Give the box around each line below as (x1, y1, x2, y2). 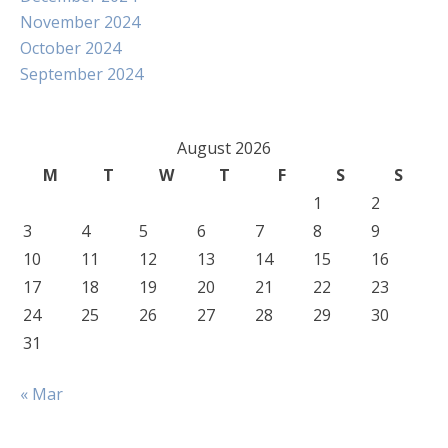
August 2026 (177, 137, 271, 159)
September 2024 (20, 63, 143, 85)
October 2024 (20, 37, 121, 59)
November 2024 (20, 11, 140, 33)
